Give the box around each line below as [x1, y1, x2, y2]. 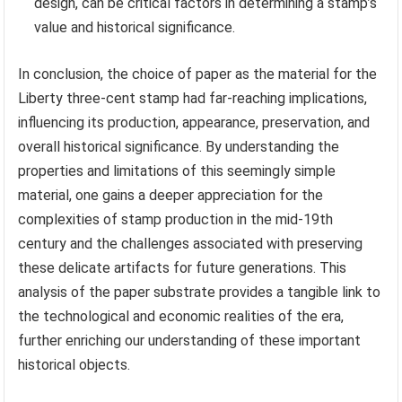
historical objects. [18, 356, 131, 374]
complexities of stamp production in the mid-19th [18, 211, 334, 229]
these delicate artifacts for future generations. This [18, 259, 347, 277]
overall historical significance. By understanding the [18, 138, 340, 156]
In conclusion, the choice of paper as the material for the [18, 66, 378, 83]
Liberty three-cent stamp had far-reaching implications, [18, 90, 368, 108]
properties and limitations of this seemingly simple [18, 162, 336, 180]
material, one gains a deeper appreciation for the [18, 187, 324, 205]
